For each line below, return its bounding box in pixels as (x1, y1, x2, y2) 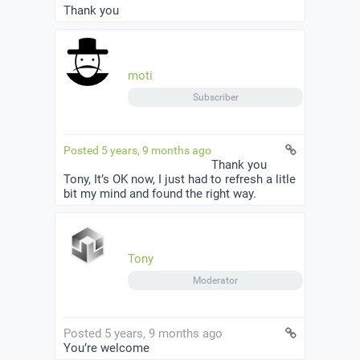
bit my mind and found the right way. (63, 186, 256, 202)
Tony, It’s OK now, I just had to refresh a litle (63, 172, 296, 187)
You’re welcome (63, 341, 149, 356)
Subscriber (192, 92, 239, 104)
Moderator (193, 275, 238, 287)
